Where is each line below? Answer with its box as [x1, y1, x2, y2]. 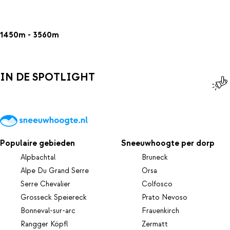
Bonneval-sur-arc [21, 206, 75, 216]
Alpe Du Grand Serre [21, 166, 89, 176]
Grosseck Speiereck [21, 193, 87, 202]
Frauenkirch [142, 206, 180, 216]
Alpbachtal [21, 152, 55, 162]
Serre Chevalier [21, 179, 70, 189]
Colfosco [142, 179, 173, 189]
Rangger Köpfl [21, 219, 68, 229]
